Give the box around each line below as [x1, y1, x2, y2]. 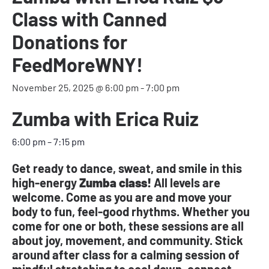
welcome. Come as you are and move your [12, 189, 232, 204]
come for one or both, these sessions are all [12, 218, 244, 233]
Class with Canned [12, 7, 167, 30]
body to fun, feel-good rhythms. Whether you [12, 204, 250, 219]
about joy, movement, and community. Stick [12, 232, 243, 247]
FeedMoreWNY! [12, 52, 143, 76]
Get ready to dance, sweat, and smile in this [12, 160, 242, 175]
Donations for [12, 29, 127, 53]
